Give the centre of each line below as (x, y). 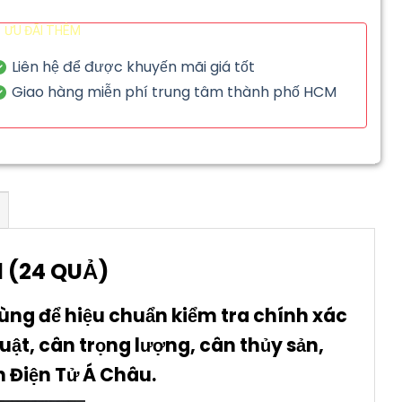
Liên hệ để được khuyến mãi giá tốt (134, 66)
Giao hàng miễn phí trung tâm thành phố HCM (175, 92)
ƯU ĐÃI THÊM (42, 30)
